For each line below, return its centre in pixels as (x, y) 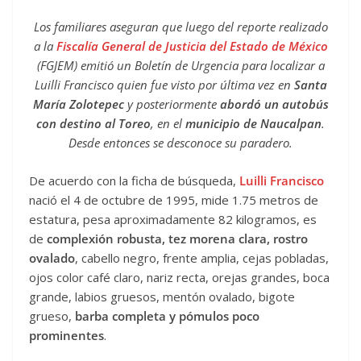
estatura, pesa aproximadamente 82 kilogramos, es (173, 219)
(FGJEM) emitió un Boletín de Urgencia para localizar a (180, 66)
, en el (168, 124)
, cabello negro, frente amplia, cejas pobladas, (202, 257)
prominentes (66, 335)
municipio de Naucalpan (253, 124)
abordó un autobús (274, 104)
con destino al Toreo (93, 124)
